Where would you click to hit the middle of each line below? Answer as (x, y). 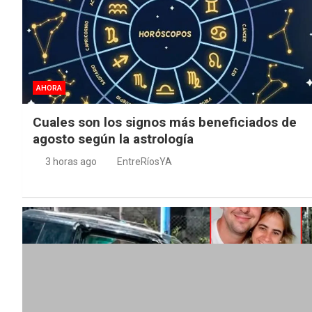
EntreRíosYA (145, 161)
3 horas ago (71, 161)
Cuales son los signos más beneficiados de (165, 122)
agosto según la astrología (113, 139)
